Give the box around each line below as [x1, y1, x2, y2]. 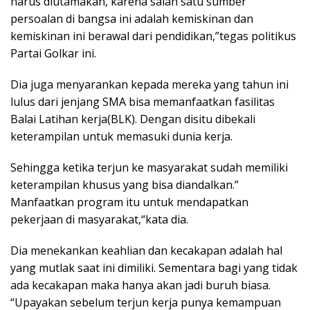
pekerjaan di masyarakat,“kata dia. [10, 212, 188, 227]
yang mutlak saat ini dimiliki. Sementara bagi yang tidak [10, 260, 298, 275]
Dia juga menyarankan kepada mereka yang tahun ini [10, 77, 289, 92]
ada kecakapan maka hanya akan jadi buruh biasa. [10, 277, 271, 293]
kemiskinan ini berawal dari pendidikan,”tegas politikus [10, 28, 296, 44]
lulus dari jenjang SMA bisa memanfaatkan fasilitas [10, 94, 275, 109]
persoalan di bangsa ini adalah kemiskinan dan [10, 11, 253, 26]
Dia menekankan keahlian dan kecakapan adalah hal [10, 243, 282, 258]
